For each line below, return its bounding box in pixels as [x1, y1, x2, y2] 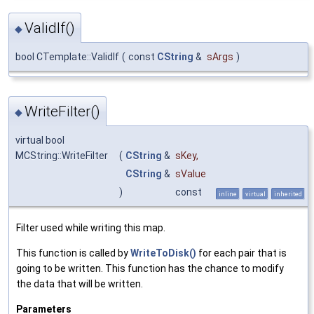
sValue [175, 168, 206, 180]
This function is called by [16, 247, 130, 259]
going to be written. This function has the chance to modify [16, 263, 284, 275]
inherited [274, 190, 302, 198]
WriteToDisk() [130, 247, 196, 259]
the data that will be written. [16, 278, 143, 290]
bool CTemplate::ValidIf [15, 50, 119, 62]
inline [219, 190, 237, 198]
